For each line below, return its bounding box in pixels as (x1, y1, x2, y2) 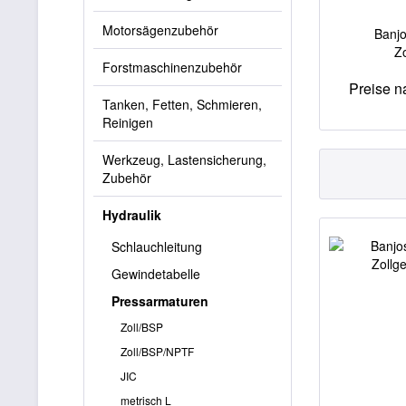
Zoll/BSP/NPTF (121, 343, 194, 359)
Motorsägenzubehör (102, 21, 218, 39)
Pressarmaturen (111, 292, 208, 310)
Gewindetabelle (111, 265, 200, 283)
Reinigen (102, 113, 153, 131)
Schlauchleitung (111, 237, 202, 256)
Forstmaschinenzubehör (102, 58, 242, 76)
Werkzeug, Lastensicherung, (102, 150, 266, 169)
